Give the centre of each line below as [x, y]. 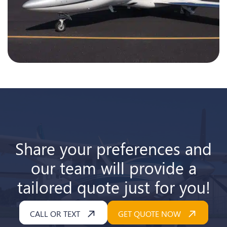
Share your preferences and [113, 148]
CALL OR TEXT [55, 213]
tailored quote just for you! [113, 186]
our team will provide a [113, 167]
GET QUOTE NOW [149, 213]
